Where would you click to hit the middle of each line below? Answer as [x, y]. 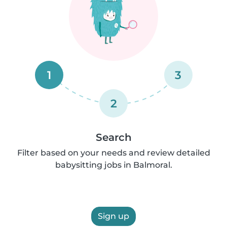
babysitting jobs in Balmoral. [113, 165]
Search [113, 137]
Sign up [113, 216]
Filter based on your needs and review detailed [113, 153]
